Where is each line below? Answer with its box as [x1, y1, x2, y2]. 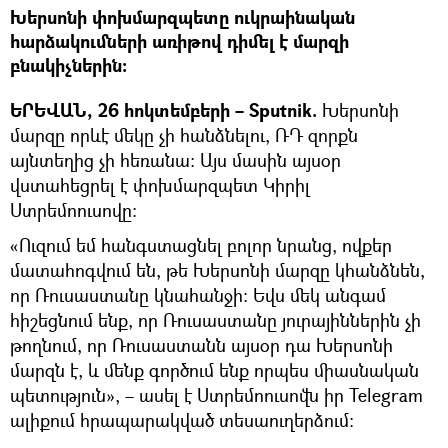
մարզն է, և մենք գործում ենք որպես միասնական [10, 357, 419, 382]
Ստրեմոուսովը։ [10, 197, 137, 222]
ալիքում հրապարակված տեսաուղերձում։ [10, 407, 354, 432]
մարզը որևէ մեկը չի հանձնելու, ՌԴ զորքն [10, 122, 358, 147]
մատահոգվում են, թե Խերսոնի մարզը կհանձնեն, [10, 257, 425, 282]
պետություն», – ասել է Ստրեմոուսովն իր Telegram [10, 382, 423, 407]
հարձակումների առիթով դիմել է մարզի [10, 28, 349, 54]
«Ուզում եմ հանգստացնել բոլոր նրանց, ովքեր [10, 232, 392, 257]
